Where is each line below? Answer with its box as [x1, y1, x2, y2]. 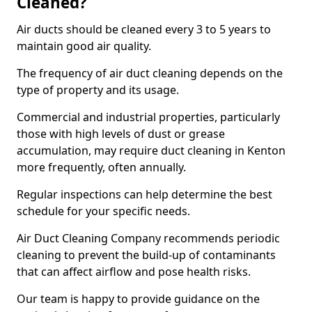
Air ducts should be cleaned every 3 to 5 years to [17, 22, 271, 37]
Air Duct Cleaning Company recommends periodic [17, 231, 280, 246]
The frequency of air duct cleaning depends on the [17, 65, 283, 81]
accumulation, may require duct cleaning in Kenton [17, 143, 286, 158]
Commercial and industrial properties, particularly [17, 109, 280, 125]
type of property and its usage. [17, 82, 182, 97]
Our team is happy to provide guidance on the [17, 291, 260, 306]
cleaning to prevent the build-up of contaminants [17, 247, 276, 263]
